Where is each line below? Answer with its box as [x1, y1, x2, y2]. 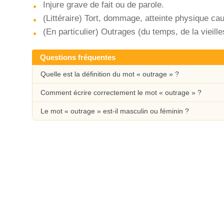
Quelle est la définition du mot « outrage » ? [40, 70, 179, 78]
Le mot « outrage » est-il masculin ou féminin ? [40, 107, 189, 115]
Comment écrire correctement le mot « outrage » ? [40, 88, 201, 96]
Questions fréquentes [40, 53, 115, 61]
